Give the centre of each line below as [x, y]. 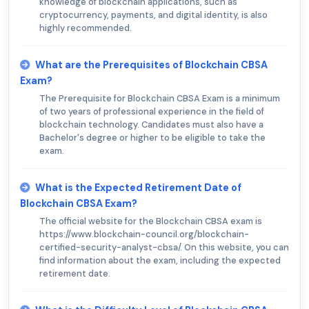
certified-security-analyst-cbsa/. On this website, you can [164, 248]
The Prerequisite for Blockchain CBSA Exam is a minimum [160, 99]
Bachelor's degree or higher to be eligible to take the [152, 138]
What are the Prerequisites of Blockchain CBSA [151, 65]
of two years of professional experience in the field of [152, 112]
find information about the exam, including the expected [160, 261]
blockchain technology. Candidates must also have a [151, 125]
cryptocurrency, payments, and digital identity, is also [153, 15]
